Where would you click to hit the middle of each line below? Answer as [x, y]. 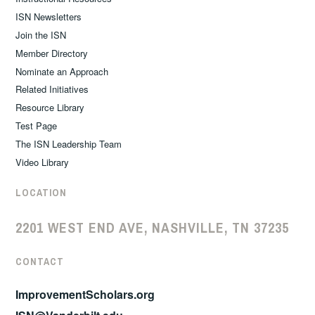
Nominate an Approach [62, 71]
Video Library [43, 162]
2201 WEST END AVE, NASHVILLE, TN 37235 [153, 227]
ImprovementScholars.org [85, 294]
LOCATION [41, 193]
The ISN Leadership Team [69, 143]
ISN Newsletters [49, 17]
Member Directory [52, 53]
